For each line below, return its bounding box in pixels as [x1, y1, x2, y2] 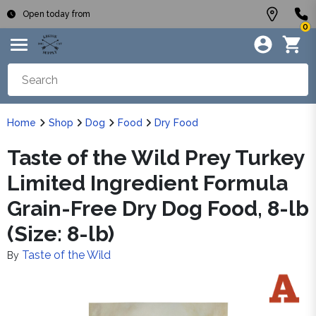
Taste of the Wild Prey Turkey [7, 145, 305, 170]
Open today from [23, 9, 90, 19]
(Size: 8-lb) [7, 221, 114, 246]
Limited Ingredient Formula [7, 171, 288, 195]
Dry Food [154, 117, 198, 128]
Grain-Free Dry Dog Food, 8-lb [7, 196, 309, 221]
